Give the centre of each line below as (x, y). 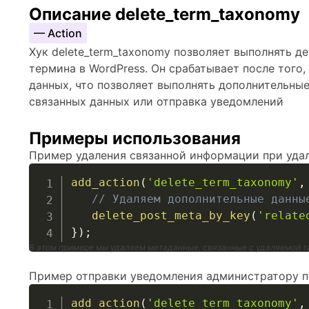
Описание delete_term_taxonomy (165, 14)
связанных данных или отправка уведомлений (156, 101)
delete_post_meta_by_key (171, 216)
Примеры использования (135, 138)
